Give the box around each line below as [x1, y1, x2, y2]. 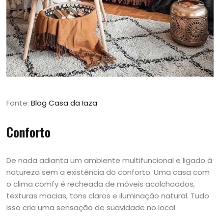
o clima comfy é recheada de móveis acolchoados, [6, 178, 195, 189]
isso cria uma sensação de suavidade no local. [6, 202, 177, 213]
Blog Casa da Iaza [31, 97, 98, 108]
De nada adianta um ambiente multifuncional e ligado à [6, 155, 213, 165]
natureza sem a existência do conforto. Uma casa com [6, 166, 210, 177]
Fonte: [6, 97, 31, 108]
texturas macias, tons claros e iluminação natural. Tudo [6, 190, 210, 201]
